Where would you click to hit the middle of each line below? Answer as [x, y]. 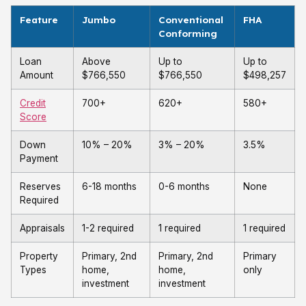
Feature [39, 19]
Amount [37, 75]
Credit [33, 103]
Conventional [191, 19]
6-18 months [109, 186]
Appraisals [42, 228]
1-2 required [108, 228]
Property [39, 256]
